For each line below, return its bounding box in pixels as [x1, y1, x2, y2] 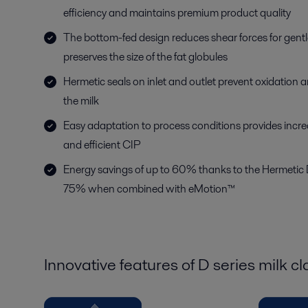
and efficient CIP [63, 137, 141, 153]
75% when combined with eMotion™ [63, 181, 235, 197]
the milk [63, 93, 99, 109]
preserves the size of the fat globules [63, 49, 228, 65]
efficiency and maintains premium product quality [63, 5, 291, 21]
